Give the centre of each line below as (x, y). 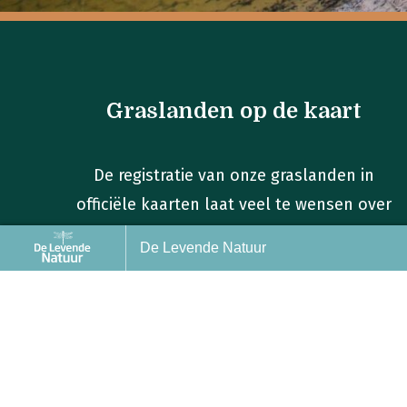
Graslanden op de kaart (233, 110)
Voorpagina (302, 245)
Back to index (50, 257)
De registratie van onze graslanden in (233, 175)
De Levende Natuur (203, 248)
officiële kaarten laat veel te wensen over (233, 204)
